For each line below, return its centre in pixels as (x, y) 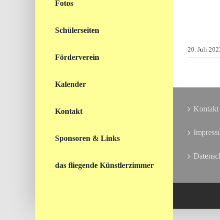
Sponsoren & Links (87, 138)
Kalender (70, 84)
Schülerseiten (77, 30)
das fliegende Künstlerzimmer (104, 165)
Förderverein (77, 57)
